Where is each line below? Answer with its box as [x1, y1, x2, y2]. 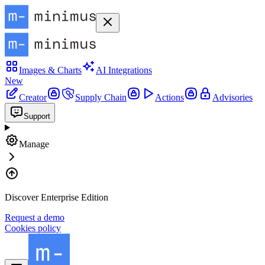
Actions [155, 92, 184, 102]
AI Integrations [96, 65, 152, 75]
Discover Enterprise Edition [5, 192, 108, 202]
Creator [19, 92, 47, 102]
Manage [19, 139, 49, 149]
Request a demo [5, 212, 64, 222]
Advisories [212, 92, 253, 102]
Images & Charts [19, 65, 82, 75]
